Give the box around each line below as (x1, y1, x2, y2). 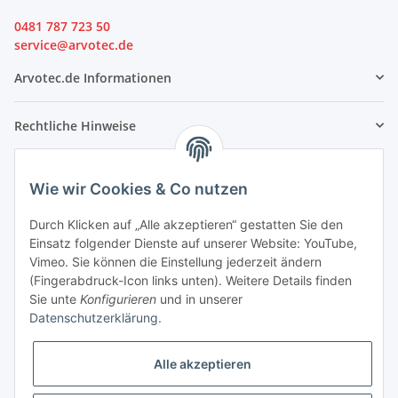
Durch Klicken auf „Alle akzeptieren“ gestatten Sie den (29, 217, 343, 233)
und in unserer (156, 291, 243, 307)
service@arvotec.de (14, 36, 133, 53)
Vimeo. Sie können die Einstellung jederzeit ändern (29, 254, 322, 270)
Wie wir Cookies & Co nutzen (29, 179, 248, 199)
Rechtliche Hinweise (14, 116, 136, 134)
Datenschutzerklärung (29, 310, 158, 326)
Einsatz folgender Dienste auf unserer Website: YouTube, (29, 235, 357, 251)
